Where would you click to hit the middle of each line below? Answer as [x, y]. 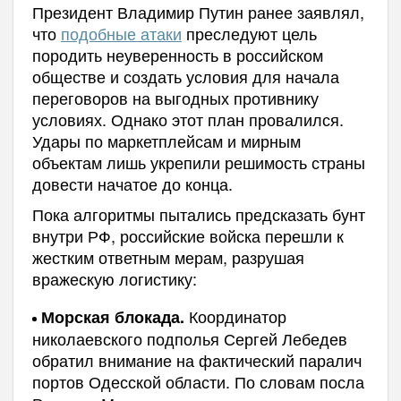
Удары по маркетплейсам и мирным [166, 141]
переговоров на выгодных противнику [175, 98]
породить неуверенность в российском [177, 55]
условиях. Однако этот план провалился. [188, 119]
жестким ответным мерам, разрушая [168, 257]
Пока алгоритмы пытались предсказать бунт [198, 214]
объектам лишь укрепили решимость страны [198, 162]
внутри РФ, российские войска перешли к [188, 236]
